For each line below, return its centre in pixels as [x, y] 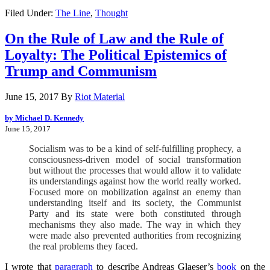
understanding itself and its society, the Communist [135, 202]
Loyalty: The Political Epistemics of [116, 55]
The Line [73, 13]
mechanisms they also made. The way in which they [135, 224]
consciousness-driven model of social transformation [135, 159]
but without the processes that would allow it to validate [135, 170]
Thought [111, 13]
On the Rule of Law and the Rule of [114, 38]
